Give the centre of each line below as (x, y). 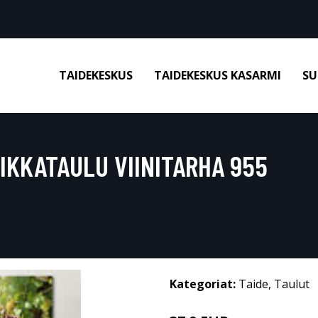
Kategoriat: (203, 284)
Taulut (292, 284)
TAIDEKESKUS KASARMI (218, 75)
